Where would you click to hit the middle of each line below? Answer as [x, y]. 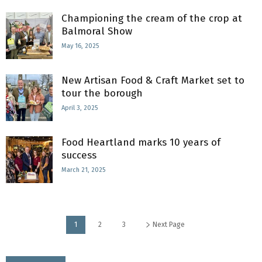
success [79, 155]
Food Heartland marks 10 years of [141, 142]
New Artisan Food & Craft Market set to [153, 80]
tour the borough [102, 93]
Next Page [168, 225]
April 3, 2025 [80, 108]
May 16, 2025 [80, 46]
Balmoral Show [97, 31]
